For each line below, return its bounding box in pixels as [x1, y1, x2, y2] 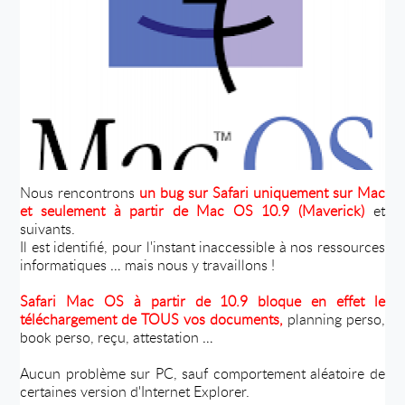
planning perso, [287, 308, 385, 329]
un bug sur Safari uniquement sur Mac [139, 182, 385, 202]
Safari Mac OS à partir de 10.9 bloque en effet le [20, 290, 385, 311]
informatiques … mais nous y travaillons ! [20, 254, 276, 275]
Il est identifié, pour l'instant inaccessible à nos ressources [20, 236, 385, 257]
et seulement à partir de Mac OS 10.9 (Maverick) [20, 200, 373, 221]
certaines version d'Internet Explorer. [20, 381, 250, 401]
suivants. [20, 218, 76, 239]
